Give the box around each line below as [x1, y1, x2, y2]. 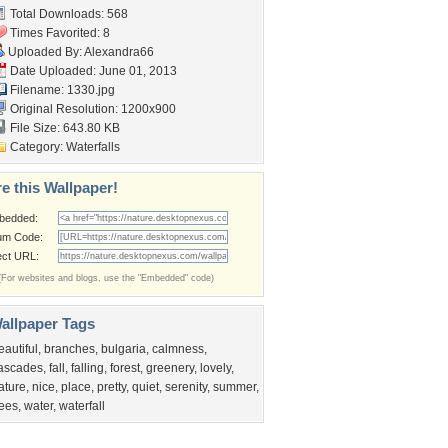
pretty [97, 380, 126, 394]
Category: [7, 140, 66, 154]
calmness [152, 342, 204, 356]
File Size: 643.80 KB [7, 121, 120, 135]
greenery [146, 361, 194, 375]
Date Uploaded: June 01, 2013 [7, 64, 177, 78]
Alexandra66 [84, 45, 154, 59]
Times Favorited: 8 [7, 26, 110, 40]
